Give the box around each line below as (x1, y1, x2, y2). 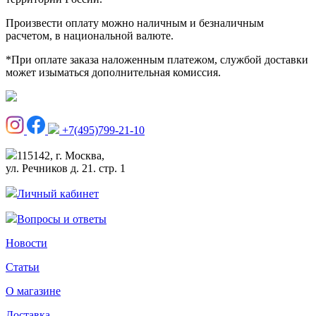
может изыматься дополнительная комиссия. (6, 66, 221, 78)
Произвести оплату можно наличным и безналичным (6, 16, 264, 29)
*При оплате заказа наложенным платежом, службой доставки (6, 53, 308, 66)
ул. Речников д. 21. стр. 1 (6, 162, 126, 174)
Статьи (6, 260, 39, 273)
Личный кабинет (17, 187, 99, 200)
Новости (6, 236, 47, 249)
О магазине (6, 284, 61, 297)
